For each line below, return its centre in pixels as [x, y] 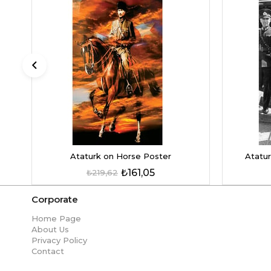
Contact [48, 251]
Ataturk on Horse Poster [121, 156]
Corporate [55, 199]
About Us [50, 229]
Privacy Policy [59, 240]
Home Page [56, 218]
